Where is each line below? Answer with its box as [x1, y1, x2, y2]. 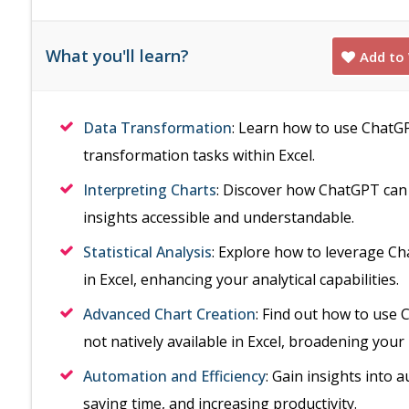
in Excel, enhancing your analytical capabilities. [83, 269, 399, 289]
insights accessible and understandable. [83, 207, 354, 227]
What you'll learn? [46, 45, 189, 67]
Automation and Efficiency [83, 366, 266, 386]
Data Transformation [83, 118, 232, 138]
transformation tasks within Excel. [83, 145, 315, 165]
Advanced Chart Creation [83, 304, 256, 324]
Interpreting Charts [83, 180, 216, 200]
